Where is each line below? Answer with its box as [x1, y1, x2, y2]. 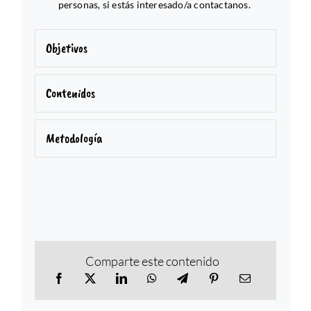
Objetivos [45, 40, 87, 57]
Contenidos [45, 85, 95, 102]
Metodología [45, 130, 103, 147]
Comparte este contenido [85, 253, 220, 269]
